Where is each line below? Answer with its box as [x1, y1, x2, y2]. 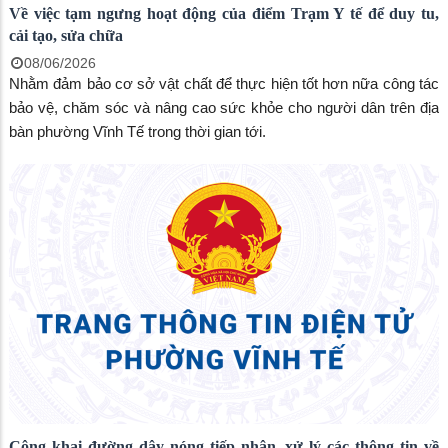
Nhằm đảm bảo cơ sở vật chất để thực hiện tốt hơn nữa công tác [9, 75, 439, 92]
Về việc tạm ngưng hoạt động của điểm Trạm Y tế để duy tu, [9, 5, 439, 22]
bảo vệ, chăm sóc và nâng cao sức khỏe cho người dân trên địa [9, 99, 439, 116]
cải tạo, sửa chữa [9, 27, 123, 44]
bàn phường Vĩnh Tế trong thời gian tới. [9, 123, 266, 140]
